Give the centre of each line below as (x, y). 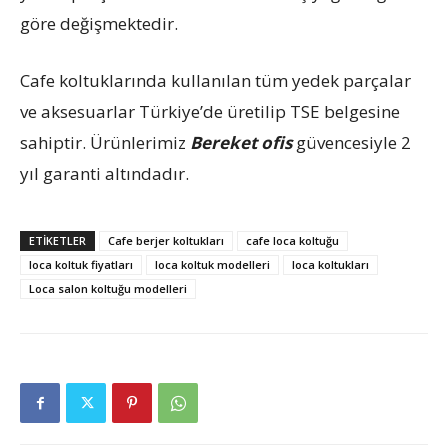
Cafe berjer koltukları (166, 240)
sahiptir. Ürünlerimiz (105, 142)
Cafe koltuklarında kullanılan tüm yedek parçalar (215, 80)
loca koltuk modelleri (212, 264)
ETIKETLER (57, 240)
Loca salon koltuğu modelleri (108, 288)
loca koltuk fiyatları (81, 264)
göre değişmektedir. (99, 23)
